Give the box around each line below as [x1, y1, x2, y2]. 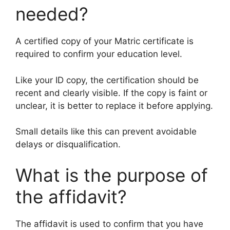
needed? [15, 3, 88, 25]
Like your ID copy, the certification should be [15, 74, 199, 85]
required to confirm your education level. [15, 49, 182, 60]
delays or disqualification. [15, 139, 121, 150]
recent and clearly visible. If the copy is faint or [15, 87, 207, 98]
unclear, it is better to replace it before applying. [15, 100, 213, 111]
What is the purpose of [15, 164, 208, 186]
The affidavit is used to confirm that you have [15, 218, 203, 229]
